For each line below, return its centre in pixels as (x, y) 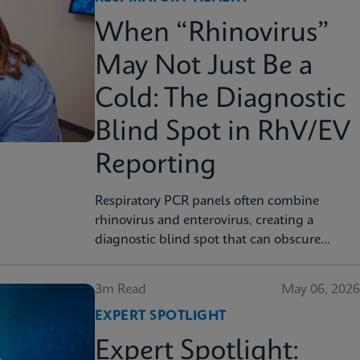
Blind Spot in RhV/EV (223, 133)
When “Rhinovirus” (212, 34)
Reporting (155, 166)
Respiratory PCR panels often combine (207, 201)
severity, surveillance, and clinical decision (217, 259)
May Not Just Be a (204, 67)
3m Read (121, 290)
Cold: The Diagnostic (221, 100)
